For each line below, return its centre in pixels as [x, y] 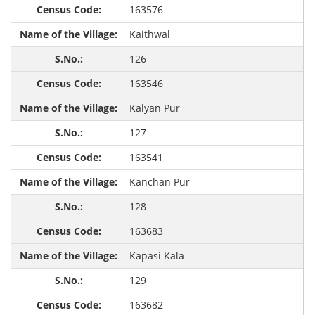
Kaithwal [149, 34]
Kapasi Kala [156, 256]
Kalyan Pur [154, 108]
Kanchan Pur [159, 182]
